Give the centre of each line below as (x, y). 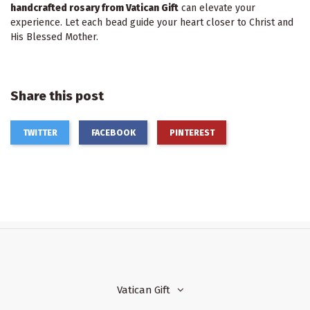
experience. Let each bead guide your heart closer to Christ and (152, 23)
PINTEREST (192, 133)
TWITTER (40, 133)
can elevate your (217, 8)
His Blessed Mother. (54, 37)
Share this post (57, 96)
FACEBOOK (113, 133)
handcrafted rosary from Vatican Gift (94, 8)
